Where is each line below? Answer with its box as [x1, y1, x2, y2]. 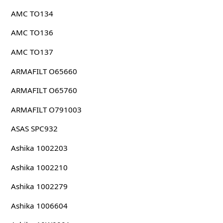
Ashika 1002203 [10, 143, 68, 153]
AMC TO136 [10, 27, 53, 38]
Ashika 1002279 [10, 181, 68, 192]
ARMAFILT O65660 [10, 66, 77, 76]
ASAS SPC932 [10, 123, 58, 134]
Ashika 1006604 [10, 200, 68, 211]
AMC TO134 [10, 8, 53, 18]
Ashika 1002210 [10, 162, 68, 172]
